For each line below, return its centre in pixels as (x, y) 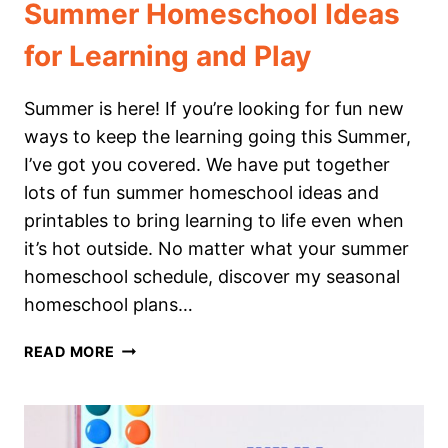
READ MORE (69, 352)
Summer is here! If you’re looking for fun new (214, 109)
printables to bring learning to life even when (214, 221)
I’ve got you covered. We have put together (207, 165)
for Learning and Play (167, 56)
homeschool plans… (108, 305)
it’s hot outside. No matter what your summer (216, 249)
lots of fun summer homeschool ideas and (201, 193)
